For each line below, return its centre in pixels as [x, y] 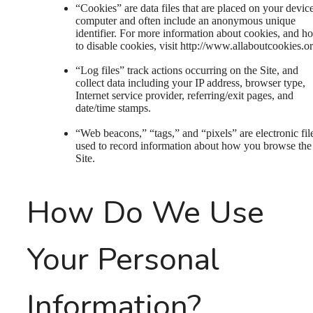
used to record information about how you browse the [194, 145]
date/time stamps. [113, 108]
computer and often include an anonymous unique [185, 20]
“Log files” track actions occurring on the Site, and [187, 71]
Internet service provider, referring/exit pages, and [184, 96]
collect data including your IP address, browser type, [190, 83]
